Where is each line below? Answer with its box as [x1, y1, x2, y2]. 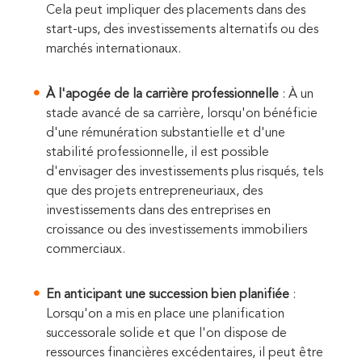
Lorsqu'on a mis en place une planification [46, 308, 284, 322]
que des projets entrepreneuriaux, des [46, 185, 263, 199]
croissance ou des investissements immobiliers [46, 224, 307, 238]
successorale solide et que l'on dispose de [46, 327, 287, 341]
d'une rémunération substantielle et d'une [46, 127, 285, 141]
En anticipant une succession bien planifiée [46, 288, 289, 302]
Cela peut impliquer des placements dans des [46, 4, 305, 18]
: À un [279, 88, 314, 102]
